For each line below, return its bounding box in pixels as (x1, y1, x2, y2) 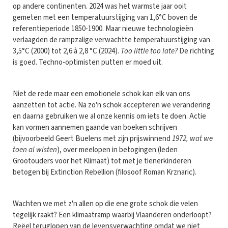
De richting (178, 45, 214, 56)
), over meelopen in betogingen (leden (57, 144, 178, 155)
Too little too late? (121, 45, 178, 56)
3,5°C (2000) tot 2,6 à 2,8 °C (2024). (13, 45, 121, 56)
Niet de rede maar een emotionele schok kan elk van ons (13, 88, 190, 99)
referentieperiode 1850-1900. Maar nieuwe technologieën (13, 23, 193, 34)
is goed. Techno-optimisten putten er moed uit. (13, 56, 163, 68)
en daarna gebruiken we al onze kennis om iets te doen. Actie (13, 110, 206, 122)
